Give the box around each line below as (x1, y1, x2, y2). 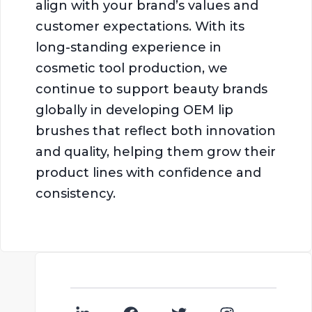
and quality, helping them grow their (36, 143, 276, 159)
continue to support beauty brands (36, 81, 267, 97)
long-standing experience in (36, 39, 221, 55)
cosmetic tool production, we (36, 60, 228, 76)
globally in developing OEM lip (36, 102, 233, 118)
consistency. (36, 185, 116, 201)
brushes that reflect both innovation (36, 123, 276, 139)
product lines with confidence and (36, 164, 261, 180)
